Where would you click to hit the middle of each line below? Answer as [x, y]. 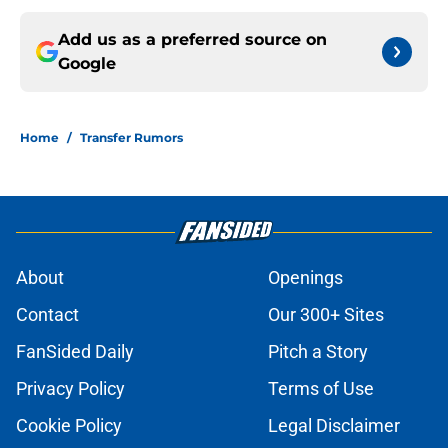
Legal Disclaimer [334, 426]
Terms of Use [321, 389]
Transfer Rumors [131, 138]
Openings [305, 278]
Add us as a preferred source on [192, 40]
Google [87, 64]
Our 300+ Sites [326, 315]
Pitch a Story [318, 352]
